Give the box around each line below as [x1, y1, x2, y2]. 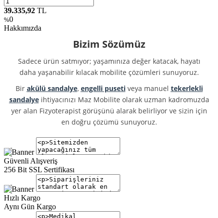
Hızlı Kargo [4, 194, 40, 202]
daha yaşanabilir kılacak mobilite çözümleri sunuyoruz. [19, 68, 199, 77]
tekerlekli [170, 84, 203, 93]
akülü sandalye [26, 84, 77, 93]
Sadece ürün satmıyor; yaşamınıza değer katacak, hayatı [18, 56, 200, 66]
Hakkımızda [4, 24, 41, 32]
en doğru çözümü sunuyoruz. [61, 117, 157, 127]
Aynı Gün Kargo [4, 202, 56, 211]
